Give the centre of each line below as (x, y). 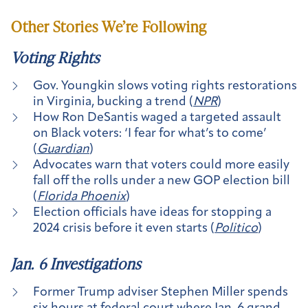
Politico (236, 228)
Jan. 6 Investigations (76, 264)
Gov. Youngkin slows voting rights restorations (165, 86)
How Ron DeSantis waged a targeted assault (157, 118)
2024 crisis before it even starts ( (124, 228)
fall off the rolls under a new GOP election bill (162, 181)
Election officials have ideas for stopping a (152, 212)
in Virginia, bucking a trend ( (113, 102)
